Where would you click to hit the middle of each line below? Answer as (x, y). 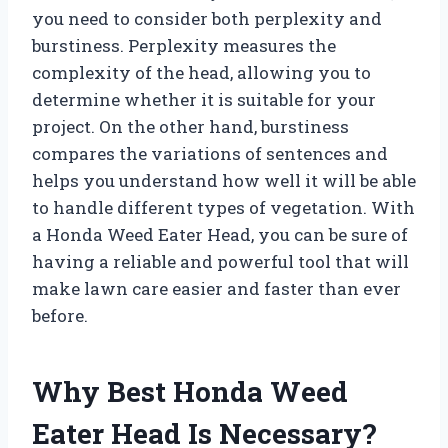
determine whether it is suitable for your (204, 99)
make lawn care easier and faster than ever (216, 288)
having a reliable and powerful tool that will (220, 261)
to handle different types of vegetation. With (223, 207)
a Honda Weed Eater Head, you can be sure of (220, 234)
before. (60, 315)
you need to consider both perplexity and (207, 18)
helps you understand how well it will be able (224, 180)
